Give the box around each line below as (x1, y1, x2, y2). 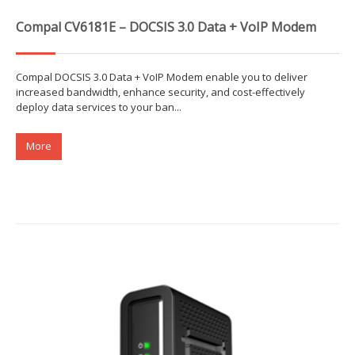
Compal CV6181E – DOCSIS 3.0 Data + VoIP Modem (16, 18, 316, 36)
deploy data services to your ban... (16, 100, 181, 115)
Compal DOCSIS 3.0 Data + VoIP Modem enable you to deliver (16, 70, 307, 85)
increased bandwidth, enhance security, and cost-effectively (16, 85, 305, 100)
